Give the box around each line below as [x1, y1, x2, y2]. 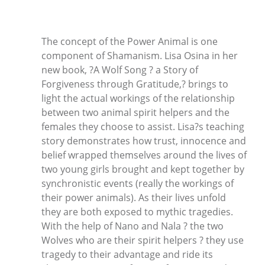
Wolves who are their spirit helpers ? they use [41, 233, 244, 247]
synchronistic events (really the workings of [41, 176, 234, 190]
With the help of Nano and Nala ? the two [41, 219, 224, 232]
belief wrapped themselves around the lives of [41, 148, 247, 161]
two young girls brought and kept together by [41, 162, 244, 176]
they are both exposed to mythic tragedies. [41, 205, 233, 218]
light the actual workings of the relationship [41, 91, 235, 105]
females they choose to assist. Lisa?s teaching [41, 119, 244, 133]
